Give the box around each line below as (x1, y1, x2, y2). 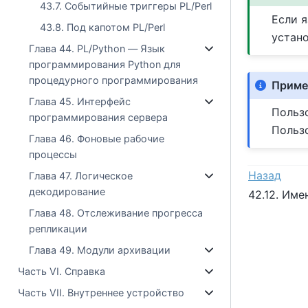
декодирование (29, 186, 106, 197)
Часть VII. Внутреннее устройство (18, 287, 185, 298)
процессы (29, 148, 78, 160)
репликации (29, 223, 88, 234)
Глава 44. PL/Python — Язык (29, 43, 166, 54)
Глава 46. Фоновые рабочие (29, 133, 165, 144)
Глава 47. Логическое (29, 170, 133, 181)
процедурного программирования (29, 74, 199, 86)
